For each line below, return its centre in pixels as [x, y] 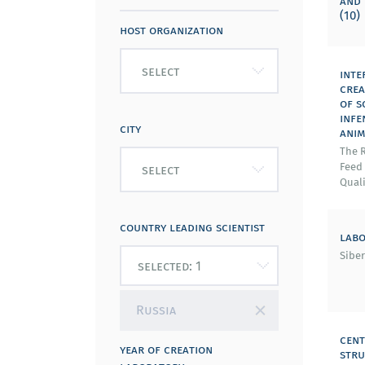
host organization [172, 29]
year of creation [166, 349]
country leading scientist [192, 226]
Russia [156, 310]
